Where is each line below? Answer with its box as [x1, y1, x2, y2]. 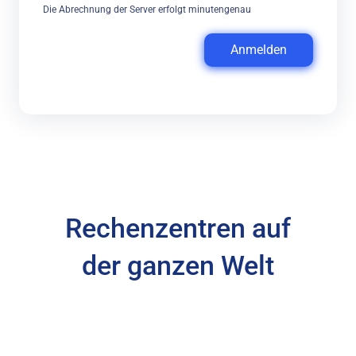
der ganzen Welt [82, 250, 274, 281]
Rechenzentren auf [65, 212, 291, 244]
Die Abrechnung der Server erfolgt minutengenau [43, 4, 251, 15]
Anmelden [230, 42, 287, 57]
